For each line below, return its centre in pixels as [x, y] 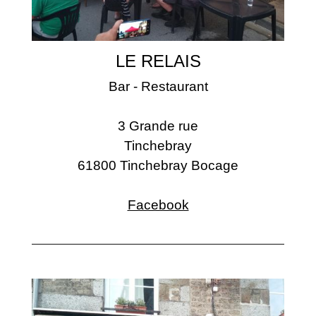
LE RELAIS [158, 61]
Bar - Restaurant [158, 87]
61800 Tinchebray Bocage [158, 166]
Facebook [158, 205]
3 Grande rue [158, 126]
